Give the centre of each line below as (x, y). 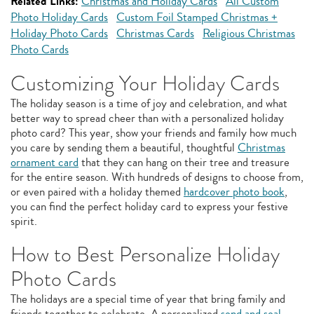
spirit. (24, 221)
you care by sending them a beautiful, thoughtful (124, 148)
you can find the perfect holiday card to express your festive (149, 206)
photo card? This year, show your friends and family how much (153, 133)
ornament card (45, 162)
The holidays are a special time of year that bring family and (148, 299)
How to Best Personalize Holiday (145, 254)
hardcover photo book (234, 192)
